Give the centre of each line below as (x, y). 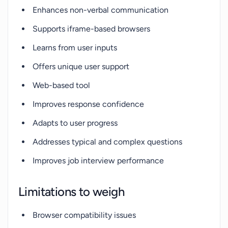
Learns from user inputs (75, 48)
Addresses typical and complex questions (107, 142)
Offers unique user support (81, 66)
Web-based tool (61, 85)
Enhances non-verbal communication (101, 10)
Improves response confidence (88, 104)
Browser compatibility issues (84, 215)
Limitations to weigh (71, 192)
